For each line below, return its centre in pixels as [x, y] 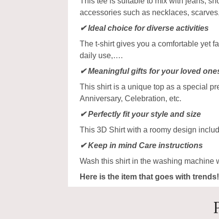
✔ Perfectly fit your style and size [140, 114]
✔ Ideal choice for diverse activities [144, 28]
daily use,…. [101, 55]
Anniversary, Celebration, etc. [131, 99]
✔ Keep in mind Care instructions [141, 145]
